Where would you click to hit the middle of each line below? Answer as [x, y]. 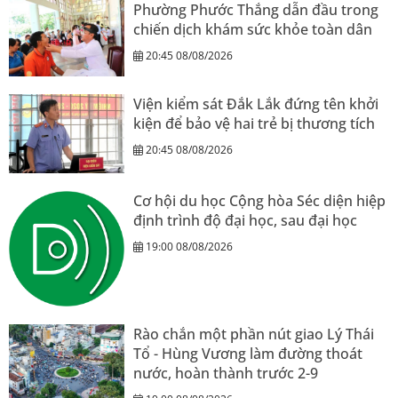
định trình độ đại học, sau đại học [245, 220]
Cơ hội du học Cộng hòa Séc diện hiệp [259, 200]
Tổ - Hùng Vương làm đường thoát [248, 353]
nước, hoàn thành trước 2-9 [226, 373]
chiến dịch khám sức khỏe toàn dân [253, 29]
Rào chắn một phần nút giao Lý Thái [254, 334]
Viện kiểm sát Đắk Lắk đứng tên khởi [256, 104]
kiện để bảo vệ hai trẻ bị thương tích [254, 124]
